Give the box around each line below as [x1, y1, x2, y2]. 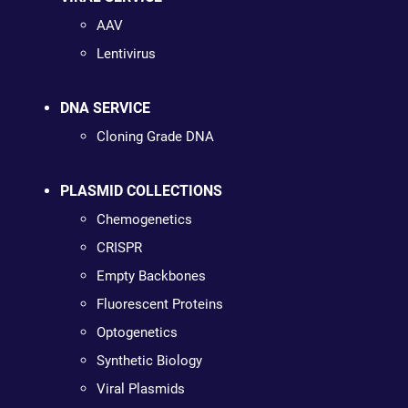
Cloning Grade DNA [96, 127, 214, 145]
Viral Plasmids [96, 380, 185, 397]
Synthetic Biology [96, 352, 202, 369]
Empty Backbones [96, 267, 206, 284]
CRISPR [96, 239, 142, 256]
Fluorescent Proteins [96, 295, 223, 312]
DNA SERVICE [59, 98, 150, 117]
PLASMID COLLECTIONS [59, 181, 222, 199]
